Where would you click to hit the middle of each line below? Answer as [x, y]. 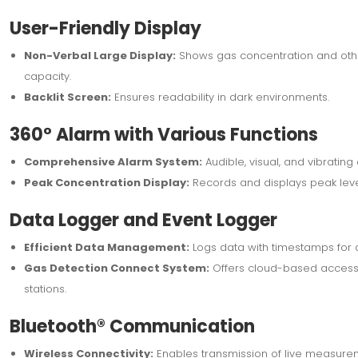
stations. [45, 288]
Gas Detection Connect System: [116, 268]
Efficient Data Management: [106, 247]
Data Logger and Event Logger [143, 220]
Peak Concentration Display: [106, 182]
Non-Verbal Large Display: [99, 55]
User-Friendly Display [105, 28]
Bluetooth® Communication [132, 326]
